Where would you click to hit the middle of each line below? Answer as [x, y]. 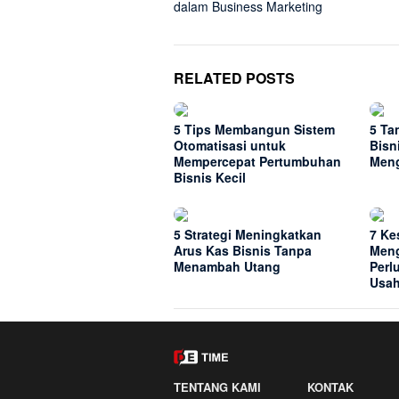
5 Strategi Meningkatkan [248, 235]
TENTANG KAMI [217, 387]
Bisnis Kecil [210, 178]
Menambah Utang [227, 267]
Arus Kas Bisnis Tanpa [243, 251]
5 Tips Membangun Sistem [254, 130]
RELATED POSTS [234, 78]
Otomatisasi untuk [230, 146]
